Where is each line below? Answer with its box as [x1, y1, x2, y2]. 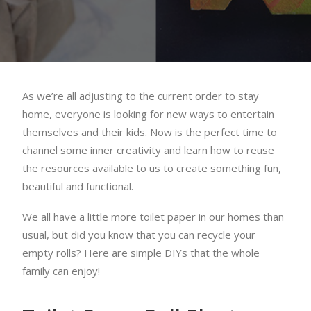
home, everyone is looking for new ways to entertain [22, 107, 274, 121]
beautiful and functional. [22, 179, 133, 193]
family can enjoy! [22, 264, 100, 278]
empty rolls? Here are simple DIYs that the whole [22, 246, 260, 260]
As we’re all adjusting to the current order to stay [22, 89, 259, 103]
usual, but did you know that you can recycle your [22, 228, 255, 242]
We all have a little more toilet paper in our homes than [22, 210, 284, 224]
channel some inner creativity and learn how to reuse [22, 143, 274, 157]
